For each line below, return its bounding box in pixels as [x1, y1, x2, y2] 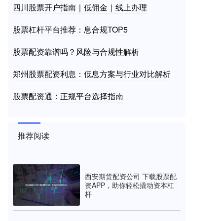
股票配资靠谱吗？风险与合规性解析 [13, 46, 139, 57]
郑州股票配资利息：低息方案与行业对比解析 [13, 68, 171, 79]
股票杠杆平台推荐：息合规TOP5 [13, 24, 128, 35]
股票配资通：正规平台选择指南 [13, 90, 123, 102]
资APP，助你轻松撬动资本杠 [85, 180, 174, 190]
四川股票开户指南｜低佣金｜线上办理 [13, 1, 147, 13]
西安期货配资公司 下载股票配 [85, 171, 177, 181]
